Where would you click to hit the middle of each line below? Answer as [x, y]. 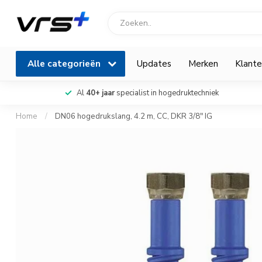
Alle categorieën [65, 63]
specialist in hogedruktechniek [166, 93]
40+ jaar [100, 93]
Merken [203, 63]
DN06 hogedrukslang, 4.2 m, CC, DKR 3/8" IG [134, 116]
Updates [154, 63]
